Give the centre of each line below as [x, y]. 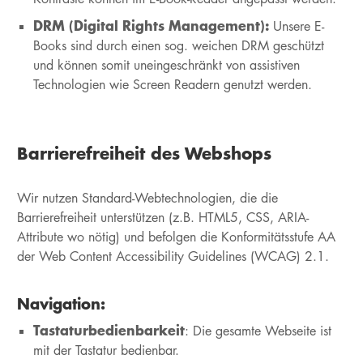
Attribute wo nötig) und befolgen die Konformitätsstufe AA [176, 237]
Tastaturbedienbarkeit [109, 330]
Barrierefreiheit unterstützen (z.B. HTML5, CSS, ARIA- [162, 218]
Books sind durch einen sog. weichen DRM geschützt [178, 46]
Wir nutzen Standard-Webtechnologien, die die [147, 198]
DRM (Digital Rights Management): [153, 25]
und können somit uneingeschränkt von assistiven [166, 65]
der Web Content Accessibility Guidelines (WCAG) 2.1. [175, 256]
